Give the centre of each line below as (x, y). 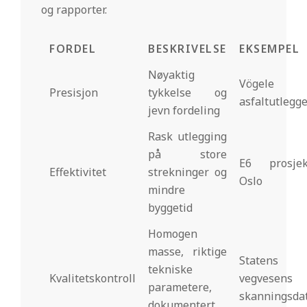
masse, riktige (187, 251)
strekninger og (187, 172)
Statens (259, 260)
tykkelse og (187, 92)
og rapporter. (74, 9)
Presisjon (74, 92)
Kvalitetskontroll (93, 278)
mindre (167, 189)
